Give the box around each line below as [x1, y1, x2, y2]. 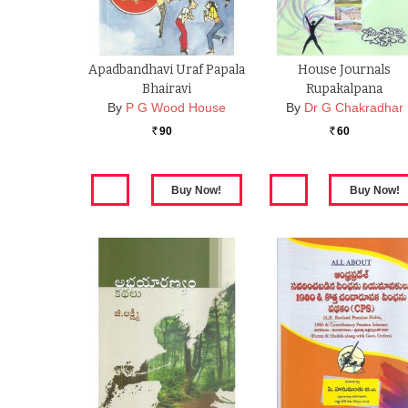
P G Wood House [125, 100, 226, 116]
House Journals [298, 62, 392, 78]
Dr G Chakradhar [303, 100, 403, 116]
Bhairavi [141, 81, 191, 97]
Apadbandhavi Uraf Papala [87, 62, 245, 78]
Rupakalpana [306, 81, 383, 97]
